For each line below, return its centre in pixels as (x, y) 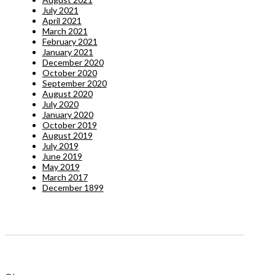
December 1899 (73, 187)
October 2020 (69, 72)
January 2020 (68, 114)
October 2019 (69, 125)
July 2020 (60, 104)
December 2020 (73, 62)
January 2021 (68, 52)
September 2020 (74, 83)
